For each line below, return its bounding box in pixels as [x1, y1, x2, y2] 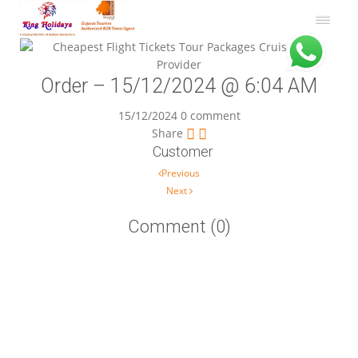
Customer [153, 143, 213, 160]
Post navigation [19, 165, 139, 185]
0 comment [180, 108, 241, 123]
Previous [161, 166, 200, 180]
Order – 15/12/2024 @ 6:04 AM [41, 74, 317, 97]
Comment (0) [127, 217, 231, 237]
